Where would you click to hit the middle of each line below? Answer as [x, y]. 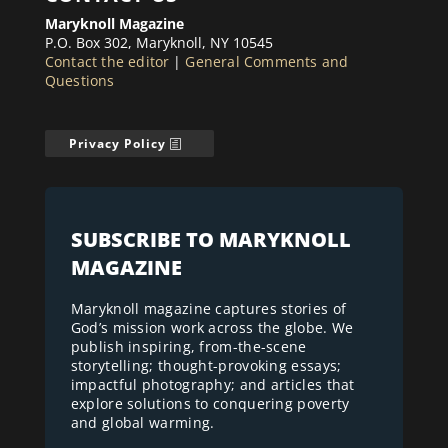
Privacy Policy [117, 143]
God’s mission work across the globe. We [212, 328]
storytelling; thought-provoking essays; [206, 366]
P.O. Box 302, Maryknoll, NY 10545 [158, 43]
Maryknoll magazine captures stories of [208, 309]
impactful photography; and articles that [212, 385]
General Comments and [267, 62]
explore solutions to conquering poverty [210, 404]
